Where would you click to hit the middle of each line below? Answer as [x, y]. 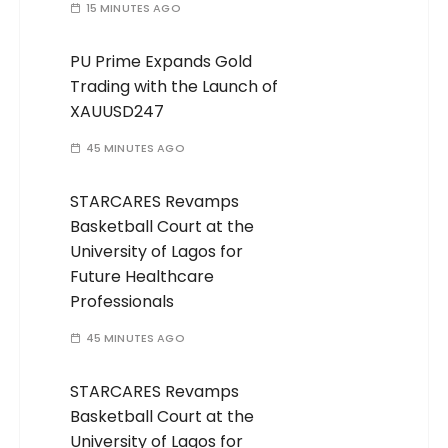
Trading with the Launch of [174, 87]
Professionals [122, 302]
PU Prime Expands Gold [161, 62]
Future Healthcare [142, 277]
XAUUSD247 [117, 112]
